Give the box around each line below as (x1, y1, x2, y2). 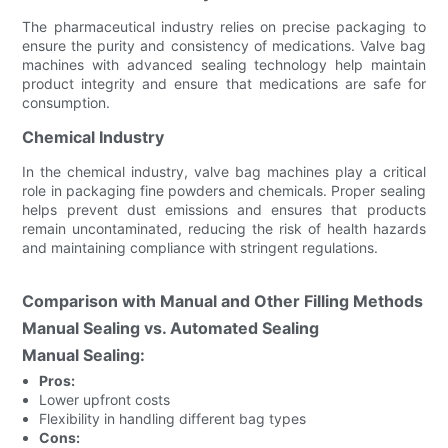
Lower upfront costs (39, 390, 171, 408)
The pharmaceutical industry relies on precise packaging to (22, 17, 426, 35)
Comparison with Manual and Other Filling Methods (22, 290, 424, 311)
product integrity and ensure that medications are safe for (22, 74, 426, 92)
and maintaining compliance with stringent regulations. (22, 238, 379, 256)
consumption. (22, 93, 111, 111)
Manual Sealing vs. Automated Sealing (22, 317, 320, 338)
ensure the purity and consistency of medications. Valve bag (22, 36, 426, 54)
